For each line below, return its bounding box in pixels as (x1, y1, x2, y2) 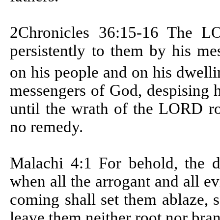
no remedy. (10, 118, 83, 136)
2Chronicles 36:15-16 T (10, 24, 177, 42)
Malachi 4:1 (10, 154, 99, 172)
